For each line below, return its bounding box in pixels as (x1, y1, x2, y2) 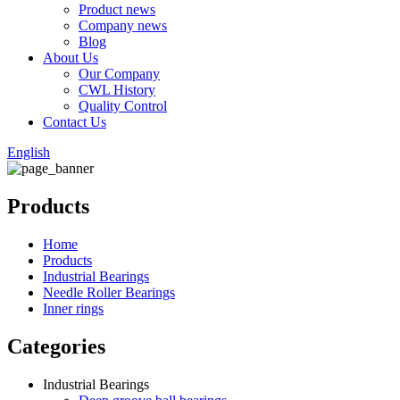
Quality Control (79, 98, 167, 113)
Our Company (79, 66, 160, 81)
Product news (79, 2, 155, 17)
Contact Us (43, 114, 106, 129)
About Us (43, 50, 98, 65)
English (7, 145, 50, 160)
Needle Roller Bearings (43, 284, 175, 300)
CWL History (79, 82, 155, 97)
